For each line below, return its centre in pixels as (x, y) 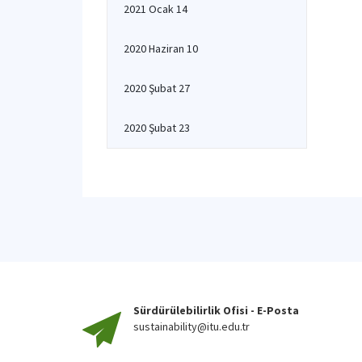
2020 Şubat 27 (157, 88)
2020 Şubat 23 (157, 128)
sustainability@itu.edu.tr (192, 326)
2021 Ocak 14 (156, 9)
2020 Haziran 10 (161, 48)
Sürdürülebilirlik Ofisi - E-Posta (217, 310)
